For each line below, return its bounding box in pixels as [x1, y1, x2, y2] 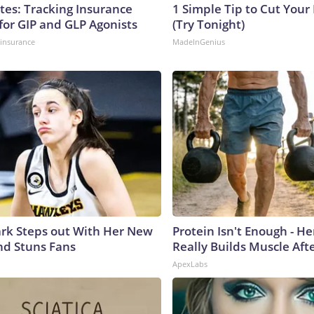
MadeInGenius [172, 36, 225, 47]
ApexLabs [172, 258, 207, 269]
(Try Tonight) [172, 15, 245, 32]
